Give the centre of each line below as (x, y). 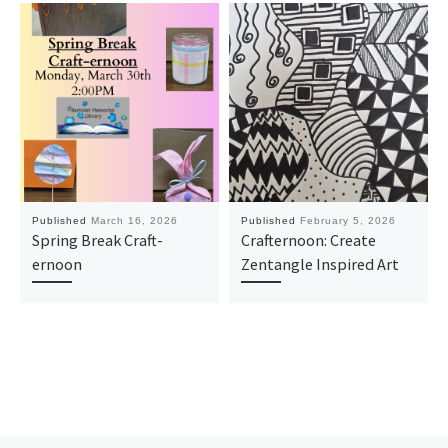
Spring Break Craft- (97, 240)
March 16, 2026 (134, 221)
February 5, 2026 (347, 221)
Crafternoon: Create (308, 240)
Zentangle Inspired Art (319, 264)
